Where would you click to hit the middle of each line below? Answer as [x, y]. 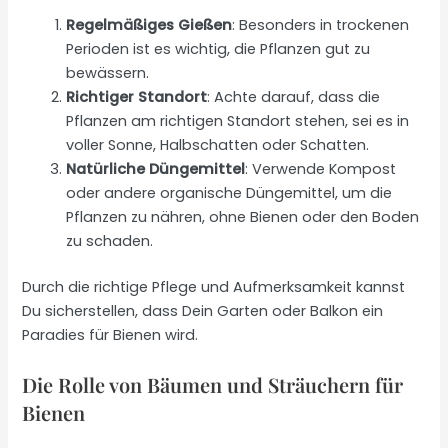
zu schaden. [110, 241]
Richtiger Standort [137, 97]
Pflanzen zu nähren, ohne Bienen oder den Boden [243, 217]
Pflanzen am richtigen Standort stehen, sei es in [238, 121]
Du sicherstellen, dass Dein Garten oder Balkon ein [203, 311]
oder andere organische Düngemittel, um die [229, 193]
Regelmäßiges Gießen [149, 25]
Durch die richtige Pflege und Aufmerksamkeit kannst [214, 287]
